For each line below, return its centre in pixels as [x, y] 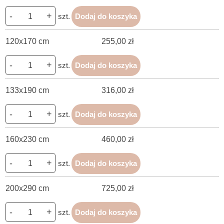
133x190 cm [27, 90]
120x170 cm [27, 41]
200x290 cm [27, 188]
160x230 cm [27, 139]
